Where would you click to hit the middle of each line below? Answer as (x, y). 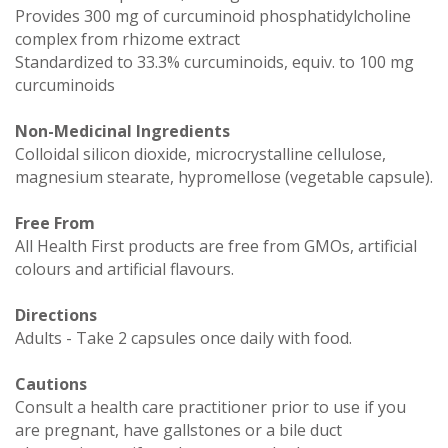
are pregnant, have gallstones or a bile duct (178, 429)
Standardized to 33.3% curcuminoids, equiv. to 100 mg (214, 61)
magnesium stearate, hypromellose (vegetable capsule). (224, 176)
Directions (56, 314)
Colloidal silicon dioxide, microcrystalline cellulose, (200, 153)
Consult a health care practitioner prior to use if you (210, 406)
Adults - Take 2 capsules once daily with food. (183, 337)
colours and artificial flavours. (124, 268)
